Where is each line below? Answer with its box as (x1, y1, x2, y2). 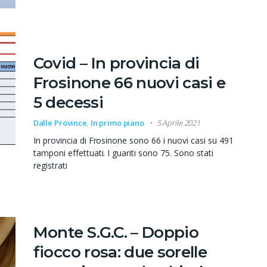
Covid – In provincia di (33, 53, 200, 73)
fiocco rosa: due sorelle (33, 243, 207, 262)
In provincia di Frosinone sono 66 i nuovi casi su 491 (33, 134, 234, 146)
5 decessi (33, 92, 103, 112)
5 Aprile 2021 (156, 117, 201, 128)
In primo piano (90, 117, 144, 128)
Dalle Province (33, 117, 87, 128)
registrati (33, 159, 67, 171)
